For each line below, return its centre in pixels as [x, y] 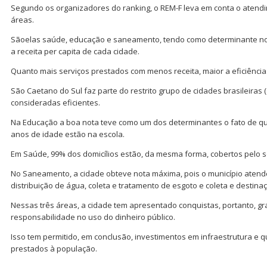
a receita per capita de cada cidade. [75, 52]
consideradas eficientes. [55, 103]
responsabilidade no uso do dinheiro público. [93, 217]
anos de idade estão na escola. [68, 134]
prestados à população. [54, 249]
